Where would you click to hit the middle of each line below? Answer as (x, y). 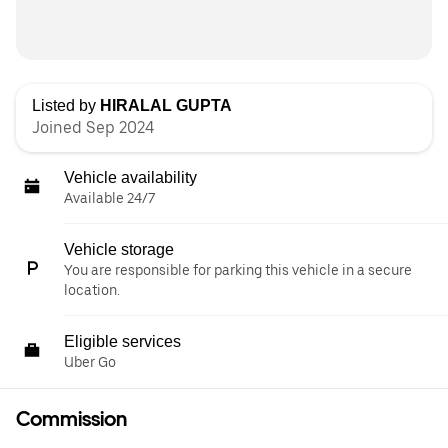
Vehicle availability (130, 177)
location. (92, 290)
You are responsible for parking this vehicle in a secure (238, 270)
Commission (71, 419)
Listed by (66, 105)
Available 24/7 (109, 198)
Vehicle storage (119, 249)
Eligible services (122, 341)
